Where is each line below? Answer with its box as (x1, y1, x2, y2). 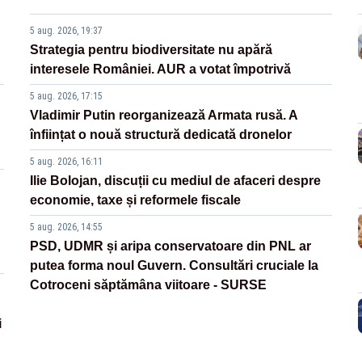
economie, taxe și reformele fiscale (30, 192, 242, 207)
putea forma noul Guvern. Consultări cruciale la (30, 258, 319, 272)
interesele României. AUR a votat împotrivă (30, 61, 292, 76)
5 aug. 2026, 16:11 (30, 155, 103, 167)
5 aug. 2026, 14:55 (30, 221, 103, 233)
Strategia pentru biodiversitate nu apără (30, 42, 273, 57)
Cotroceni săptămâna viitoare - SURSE (30, 277, 267, 292)
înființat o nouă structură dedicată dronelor (30, 127, 293, 141)
